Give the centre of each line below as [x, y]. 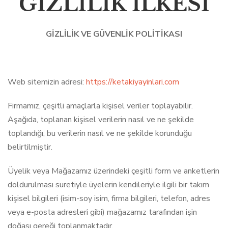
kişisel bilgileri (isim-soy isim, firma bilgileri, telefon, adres [109, 198]
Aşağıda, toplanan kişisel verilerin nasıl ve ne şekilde [101, 120]
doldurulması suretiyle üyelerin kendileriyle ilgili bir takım [108, 185]
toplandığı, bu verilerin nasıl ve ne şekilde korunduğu [100, 133]
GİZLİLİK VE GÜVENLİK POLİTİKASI [114, 34]
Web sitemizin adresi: [47, 82]
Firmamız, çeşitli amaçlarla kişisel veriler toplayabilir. [100, 106]
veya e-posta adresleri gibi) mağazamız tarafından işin [102, 212]
